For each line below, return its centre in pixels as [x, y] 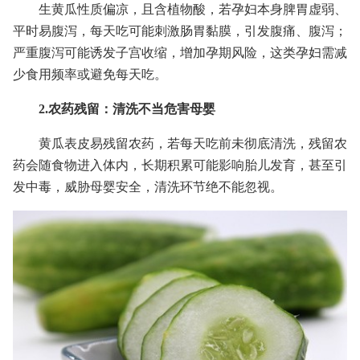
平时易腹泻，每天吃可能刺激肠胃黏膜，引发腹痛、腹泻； [180, 31]
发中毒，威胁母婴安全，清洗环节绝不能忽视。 [148, 186]
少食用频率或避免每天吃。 [90, 74]
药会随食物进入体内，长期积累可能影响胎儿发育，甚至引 [180, 165]
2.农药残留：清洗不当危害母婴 [127, 108]
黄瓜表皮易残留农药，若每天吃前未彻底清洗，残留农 [193, 143]
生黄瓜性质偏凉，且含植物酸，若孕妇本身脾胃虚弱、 [193, 9]
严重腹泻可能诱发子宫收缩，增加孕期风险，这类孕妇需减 [180, 52]
